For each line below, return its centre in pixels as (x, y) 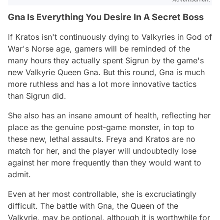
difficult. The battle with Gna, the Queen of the (93, 206)
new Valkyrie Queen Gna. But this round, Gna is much (106, 72)
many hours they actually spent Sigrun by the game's (106, 60)
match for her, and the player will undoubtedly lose (102, 151)
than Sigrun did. (37, 96)
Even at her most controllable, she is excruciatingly (102, 194)
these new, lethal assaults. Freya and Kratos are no (102, 139)
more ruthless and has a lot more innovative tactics (102, 84)
